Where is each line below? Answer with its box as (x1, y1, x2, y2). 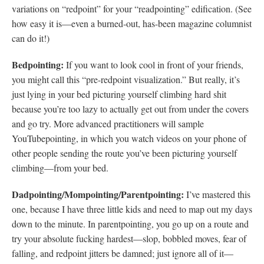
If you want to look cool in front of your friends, (66, 58, 243, 71)
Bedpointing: (12, 57, 66, 71)
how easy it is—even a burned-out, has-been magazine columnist (12, 16, 252, 29)
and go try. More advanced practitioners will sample (12, 117, 204, 130)
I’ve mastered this (186, 187, 250, 200)
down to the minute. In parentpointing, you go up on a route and (12, 217, 249, 230)
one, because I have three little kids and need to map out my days (12, 202, 252, 215)
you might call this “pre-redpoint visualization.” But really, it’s (12, 72, 240, 85)
